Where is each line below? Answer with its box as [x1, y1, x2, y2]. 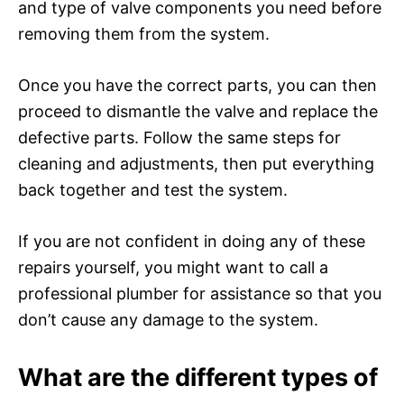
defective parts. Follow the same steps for [18, 127, 341, 147]
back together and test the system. [18, 179, 288, 199]
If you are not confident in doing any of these [18, 231, 365, 251]
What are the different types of [18, 362, 378, 392]
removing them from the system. [18, 23, 270, 43]
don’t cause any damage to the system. [18, 309, 318, 329]
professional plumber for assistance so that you [18, 283, 381, 303]
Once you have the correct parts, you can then [18, 75, 377, 95]
